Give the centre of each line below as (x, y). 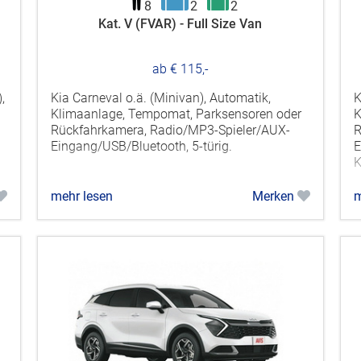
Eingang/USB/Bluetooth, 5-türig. (141, 146)
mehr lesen (81, 196)
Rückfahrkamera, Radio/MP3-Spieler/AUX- (170, 130)
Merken (274, 196)
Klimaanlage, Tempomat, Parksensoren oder (176, 114)
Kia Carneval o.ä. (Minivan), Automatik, (160, 98)
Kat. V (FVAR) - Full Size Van (180, 23)
